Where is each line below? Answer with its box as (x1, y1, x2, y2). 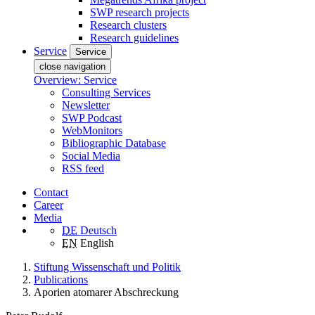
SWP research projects (90, 6, 189, 18)
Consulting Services (62, 86, 150, 98)
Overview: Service (34, 73, 117, 86)
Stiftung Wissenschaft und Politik (34, 260, 181, 273)
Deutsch (80, 224, 117, 236)
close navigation (39, 60, 105, 72)
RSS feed (62, 162, 104, 174)
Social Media (62, 149, 120, 162)
